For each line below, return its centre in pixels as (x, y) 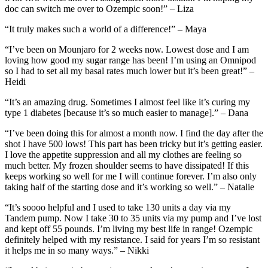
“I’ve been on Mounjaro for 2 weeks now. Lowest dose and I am (127, 50)
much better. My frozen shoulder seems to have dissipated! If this (127, 166)
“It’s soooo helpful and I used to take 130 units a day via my (118, 208)
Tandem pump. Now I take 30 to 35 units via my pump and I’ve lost (133, 218)
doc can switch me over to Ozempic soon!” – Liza (99, 9)
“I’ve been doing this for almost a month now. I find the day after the (134, 133)
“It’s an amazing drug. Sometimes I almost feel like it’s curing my (127, 102)
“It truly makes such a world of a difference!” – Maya (106, 29)
